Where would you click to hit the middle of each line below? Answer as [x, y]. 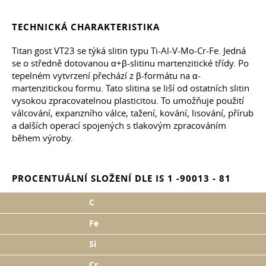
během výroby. [42, 138]
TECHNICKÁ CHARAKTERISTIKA [86, 27]
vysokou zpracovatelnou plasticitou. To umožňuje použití [128, 101]
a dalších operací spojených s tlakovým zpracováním [119, 126]
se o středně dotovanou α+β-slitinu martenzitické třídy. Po [130, 63]
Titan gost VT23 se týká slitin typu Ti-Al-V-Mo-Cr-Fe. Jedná [129, 51]
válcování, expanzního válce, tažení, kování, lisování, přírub [133, 113]
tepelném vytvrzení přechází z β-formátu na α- [106, 76]
